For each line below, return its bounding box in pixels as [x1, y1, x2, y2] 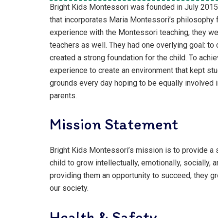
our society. [50, 183, 89, 193]
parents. [50, 91, 77, 100]
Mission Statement [50, 115, 178, 134]
